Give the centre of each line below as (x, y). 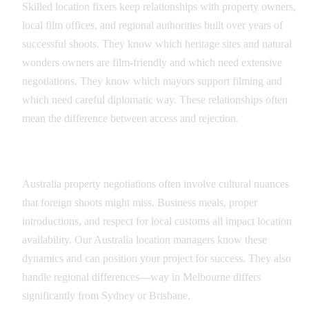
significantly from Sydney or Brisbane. (106, 296)
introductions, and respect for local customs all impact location (157, 221)
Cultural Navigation (73, 157)
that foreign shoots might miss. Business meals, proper (140, 203)
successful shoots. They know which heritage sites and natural (157, 43)
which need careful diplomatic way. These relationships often (155, 99)
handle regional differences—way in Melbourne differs (141, 277)
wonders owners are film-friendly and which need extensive (152, 62)
